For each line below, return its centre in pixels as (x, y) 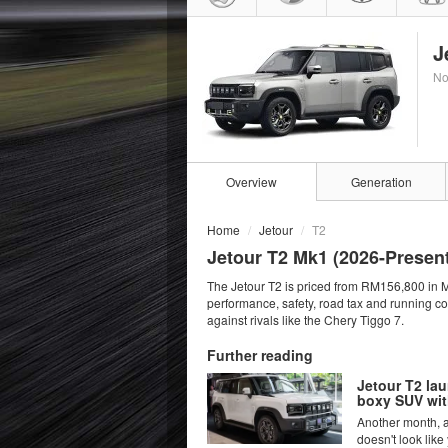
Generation (381, 181)
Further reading (260, 355)
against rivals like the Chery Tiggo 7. (305, 319)
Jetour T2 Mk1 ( (273, 257)
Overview (251, 181)
